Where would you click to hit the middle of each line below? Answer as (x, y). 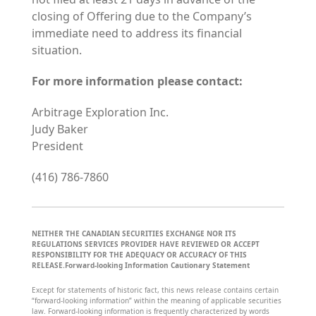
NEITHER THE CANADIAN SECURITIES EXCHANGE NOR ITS (134, 233)
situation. (56, 50)
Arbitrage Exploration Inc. (100, 112)
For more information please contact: (137, 81)
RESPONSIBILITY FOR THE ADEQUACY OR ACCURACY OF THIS (139, 254)
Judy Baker (60, 129)
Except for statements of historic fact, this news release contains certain (155, 290)
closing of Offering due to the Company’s (141, 16)
